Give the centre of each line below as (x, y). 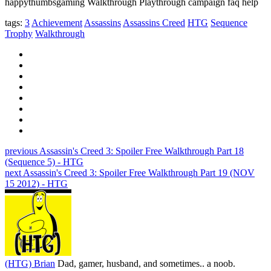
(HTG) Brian (30, 263)
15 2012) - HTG (36, 183)
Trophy (19, 33)
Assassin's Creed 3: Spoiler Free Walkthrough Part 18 (141, 151)
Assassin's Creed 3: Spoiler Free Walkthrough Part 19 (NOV (138, 172)
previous (21, 151)
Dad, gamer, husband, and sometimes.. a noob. (146, 263)
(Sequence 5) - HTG (44, 162)
